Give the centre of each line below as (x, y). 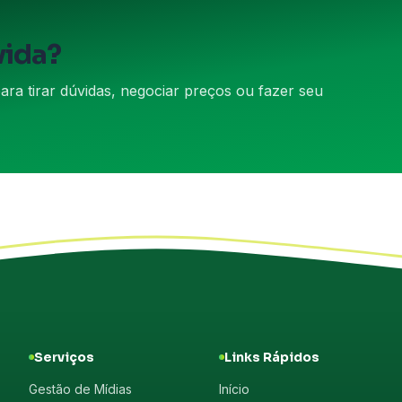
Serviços (64, 357)
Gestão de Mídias (80, 389)
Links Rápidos (272, 357)
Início (234, 389)
